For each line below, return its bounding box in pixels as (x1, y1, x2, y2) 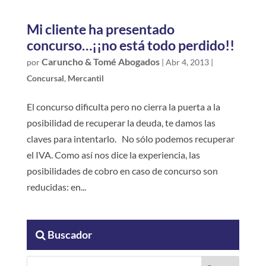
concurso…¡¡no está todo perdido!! (26, 37, 235, 54)
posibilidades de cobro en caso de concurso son (26, 165, 218, 177)
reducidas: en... (26, 181, 86, 193)
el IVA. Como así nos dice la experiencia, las (26, 149, 200, 161)
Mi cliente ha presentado (26, 21, 175, 38)
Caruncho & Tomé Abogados (41, 56, 160, 68)
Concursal (26, 73, 64, 84)
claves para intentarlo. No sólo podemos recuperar (26, 133, 235, 145)
